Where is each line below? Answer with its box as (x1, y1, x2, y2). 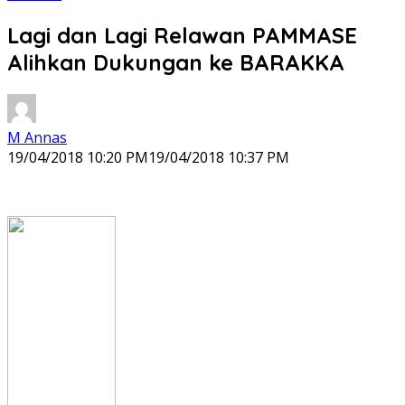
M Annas (7, 127, 67, 147)
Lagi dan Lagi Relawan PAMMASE (7, 21, 357, 49)
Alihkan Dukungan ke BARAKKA (7, 48, 344, 76)
